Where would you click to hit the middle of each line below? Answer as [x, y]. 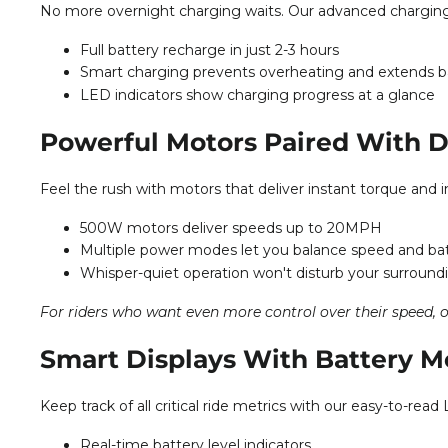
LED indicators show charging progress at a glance [257, 94]
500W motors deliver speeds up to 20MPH [231, 227]
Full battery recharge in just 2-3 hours [209, 49]
